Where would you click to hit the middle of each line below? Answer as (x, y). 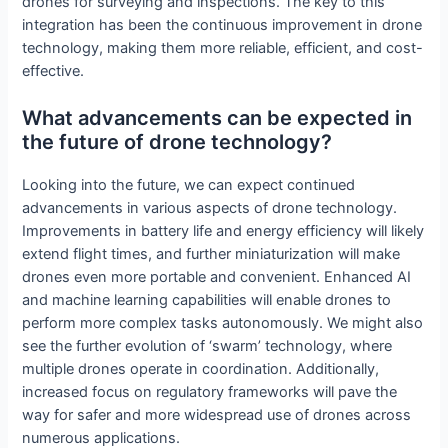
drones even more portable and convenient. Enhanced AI (217, 276)
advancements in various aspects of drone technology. (210, 207)
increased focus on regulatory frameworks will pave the (210, 391)
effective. (53, 70)
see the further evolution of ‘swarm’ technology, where (207, 345)
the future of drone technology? (177, 141)
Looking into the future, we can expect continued (189, 184)
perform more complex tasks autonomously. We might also (223, 322)
